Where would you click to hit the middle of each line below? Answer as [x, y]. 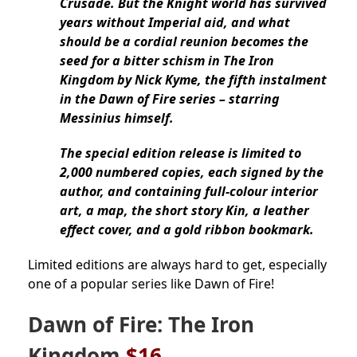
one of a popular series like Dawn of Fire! [151, 284]
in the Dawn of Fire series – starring [170, 99]
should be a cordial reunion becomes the [184, 42]
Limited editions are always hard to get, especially [177, 265]
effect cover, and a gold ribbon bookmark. [187, 230]
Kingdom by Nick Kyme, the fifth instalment [193, 80]
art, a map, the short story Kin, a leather [184, 211]
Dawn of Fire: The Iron [141, 325]
